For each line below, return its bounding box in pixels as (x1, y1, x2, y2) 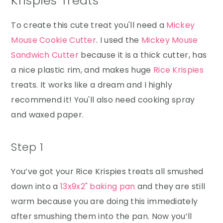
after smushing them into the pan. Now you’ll (11, 210, 192, 222)
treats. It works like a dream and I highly (11, 79, 172, 91)
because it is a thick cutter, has (78, 49, 207, 61)
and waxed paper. (11, 109, 84, 120)
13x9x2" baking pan (60, 180, 135, 192)
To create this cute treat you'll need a (11, 19, 167, 31)
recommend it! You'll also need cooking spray (11, 94, 195, 106)
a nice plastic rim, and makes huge (11, 64, 153, 76)
